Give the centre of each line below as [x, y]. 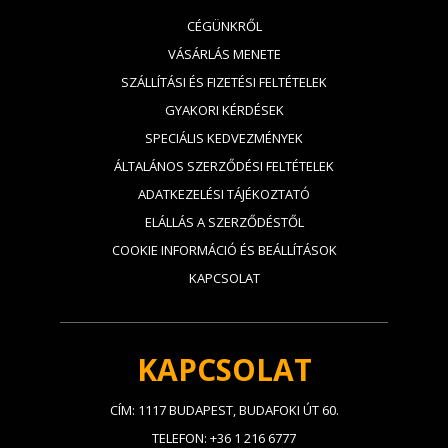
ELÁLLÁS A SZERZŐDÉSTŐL [224, 222]
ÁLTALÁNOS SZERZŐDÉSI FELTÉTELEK [224, 166]
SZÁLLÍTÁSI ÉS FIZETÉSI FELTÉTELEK [224, 82]
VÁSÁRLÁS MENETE [224, 54]
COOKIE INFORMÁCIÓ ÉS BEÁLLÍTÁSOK [224, 250]
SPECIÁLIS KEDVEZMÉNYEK [224, 138]
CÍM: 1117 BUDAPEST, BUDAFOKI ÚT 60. [224, 410]
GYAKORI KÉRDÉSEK [224, 110]
